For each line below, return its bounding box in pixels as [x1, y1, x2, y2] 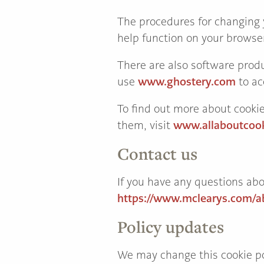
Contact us [117, 143, 197, 164]
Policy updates [117, 216, 224, 237]
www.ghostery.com [138, 75, 236, 88]
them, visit [117, 119, 173, 132]
